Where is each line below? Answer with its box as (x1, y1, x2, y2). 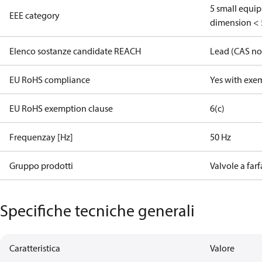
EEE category (9, 9, 60, 21)
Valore (210, 242, 235, 254)
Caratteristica (9, 242, 60, 254)
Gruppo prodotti (9, 160, 73, 171)
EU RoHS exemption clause (9, 102, 113, 114)
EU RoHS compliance (9, 74, 90, 85)
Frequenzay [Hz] (9, 131, 73, 143)
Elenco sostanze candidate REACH (9, 45, 141, 57)
